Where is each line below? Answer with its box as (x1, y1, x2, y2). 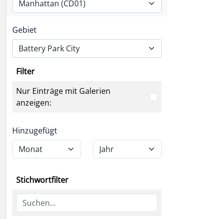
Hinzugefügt (12, 125, 57, 136)
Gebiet (12, 24, 37, 35)
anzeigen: (16, 97, 51, 108)
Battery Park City (19, 43, 80, 54)
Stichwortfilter (16, 175, 68, 185)
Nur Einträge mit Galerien (16, 86, 110, 96)
